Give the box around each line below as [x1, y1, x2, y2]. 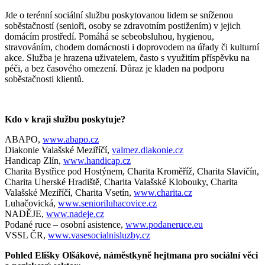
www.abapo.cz [43, 134, 99, 144]
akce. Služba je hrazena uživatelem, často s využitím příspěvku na [5, 52, 250, 63]
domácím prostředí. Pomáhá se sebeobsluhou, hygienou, [5, 31, 214, 41]
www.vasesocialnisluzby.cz [48, 230, 150, 240]
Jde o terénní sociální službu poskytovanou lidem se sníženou [5, 9, 233, 20]
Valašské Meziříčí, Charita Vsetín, [5, 187, 134, 198]
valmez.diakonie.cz [112, 144, 183, 155]
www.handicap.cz [63, 155, 131, 166]
